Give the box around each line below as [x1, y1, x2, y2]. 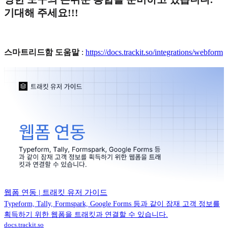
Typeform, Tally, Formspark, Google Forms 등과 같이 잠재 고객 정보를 [4, 200, 220, 208]
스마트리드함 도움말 [4, 48, 79, 57]
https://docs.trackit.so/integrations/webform [85, 48, 223, 57]
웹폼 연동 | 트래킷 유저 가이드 [4, 188, 107, 197]
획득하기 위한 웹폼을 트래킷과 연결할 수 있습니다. [4, 211, 168, 219]
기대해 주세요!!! [4, 7, 78, 18]
